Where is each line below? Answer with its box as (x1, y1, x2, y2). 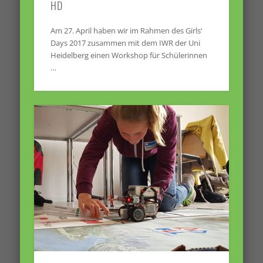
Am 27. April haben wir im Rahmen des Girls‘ (50, 25, 203, 36)
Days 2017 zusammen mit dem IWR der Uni (50, 37, 201, 48)
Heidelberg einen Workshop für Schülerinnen (50, 49, 208, 60)
